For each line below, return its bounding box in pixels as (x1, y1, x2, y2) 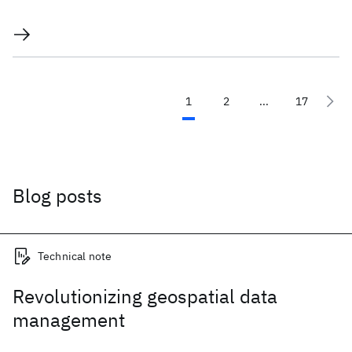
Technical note (38, 249, 112, 263)
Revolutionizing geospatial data (13, 284, 277, 309)
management (13, 307, 125, 332)
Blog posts (13, 183, 102, 208)
